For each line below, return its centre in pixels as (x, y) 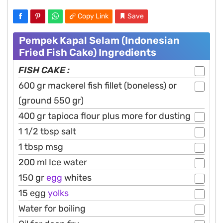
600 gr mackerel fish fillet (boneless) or (98, 86)
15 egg (33, 193)
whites (77, 178)
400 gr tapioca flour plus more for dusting (105, 116)
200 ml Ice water (53, 163)
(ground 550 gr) (51, 101)
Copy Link (93, 16)
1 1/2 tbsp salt (47, 132)
